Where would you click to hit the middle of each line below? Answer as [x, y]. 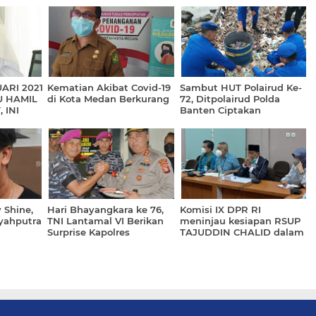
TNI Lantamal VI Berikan [105, 221]
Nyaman [200, 133]
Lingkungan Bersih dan [236, 121]
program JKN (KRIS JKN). [239, 243]
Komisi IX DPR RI [220, 209]
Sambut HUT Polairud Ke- [241, 87]
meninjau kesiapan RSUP [240, 221]
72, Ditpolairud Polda [230, 99]
